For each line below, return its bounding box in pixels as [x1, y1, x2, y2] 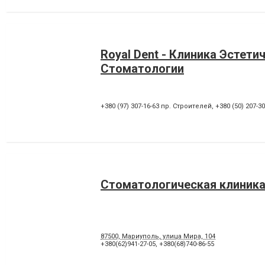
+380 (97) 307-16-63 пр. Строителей [101, 102, 212, 110]
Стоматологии [101, 61, 184, 76]
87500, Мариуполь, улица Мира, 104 [101, 232, 215, 240]
